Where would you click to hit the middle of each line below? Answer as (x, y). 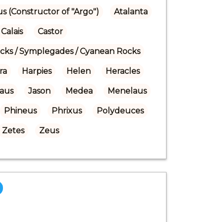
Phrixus (66, 111)
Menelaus (127, 91)
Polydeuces (120, 111)
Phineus (20, 111)
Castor (50, 31)
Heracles (122, 71)
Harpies (36, 71)
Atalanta (131, 11)
